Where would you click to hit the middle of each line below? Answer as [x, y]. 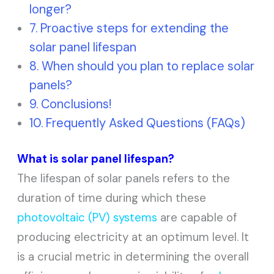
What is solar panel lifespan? [96, 159]
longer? [51, 9]
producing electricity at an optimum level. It [133, 237]
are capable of [197, 217]
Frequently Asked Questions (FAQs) [146, 123]
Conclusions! [76, 104]
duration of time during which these [112, 198]
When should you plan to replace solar [148, 66]
